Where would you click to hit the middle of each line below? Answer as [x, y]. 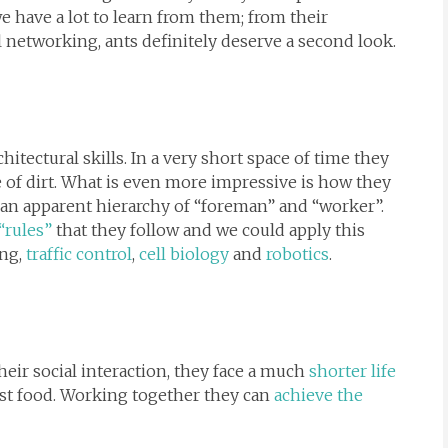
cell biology [184, 254]
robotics [297, 254]
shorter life [352, 371]
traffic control [79, 254]
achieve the [318, 395]
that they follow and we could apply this [208, 230]
